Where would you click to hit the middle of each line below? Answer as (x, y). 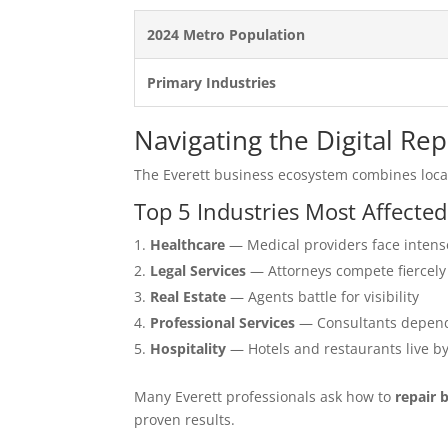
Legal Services (198, 270)
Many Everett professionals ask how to (265, 396)
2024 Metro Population (226, 34)
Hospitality (188, 348)
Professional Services (223, 322)
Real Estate (188, 296)
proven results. (185, 419)
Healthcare (188, 244)
